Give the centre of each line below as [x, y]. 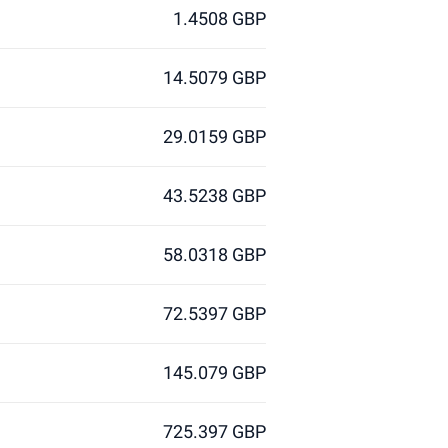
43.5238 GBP [214, 195]
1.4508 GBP [219, 18]
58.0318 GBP [214, 254]
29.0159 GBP [214, 136]
